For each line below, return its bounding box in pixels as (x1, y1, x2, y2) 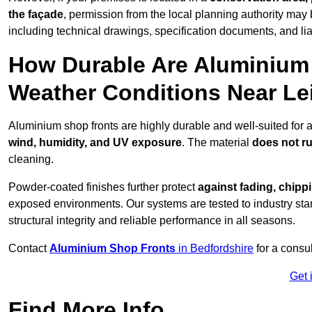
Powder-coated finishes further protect (8, 181, 198, 194)
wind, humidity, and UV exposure (8, 136, 182, 149)
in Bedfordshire (178, 242, 253, 255)
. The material (182, 136, 252, 149)
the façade (8, 8, 63, 21)
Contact (8, 242, 49, 255)
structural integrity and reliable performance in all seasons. (8, 214, 295, 227)
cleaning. (8, 153, 54, 166)
